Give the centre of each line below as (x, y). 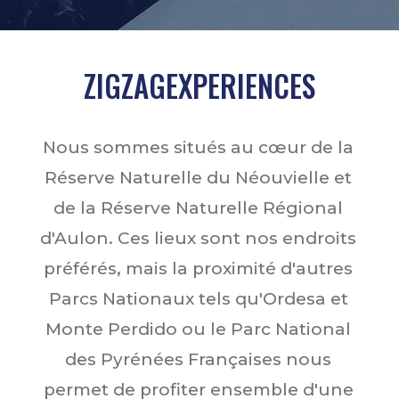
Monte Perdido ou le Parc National (199, 329)
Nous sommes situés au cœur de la (199, 147)
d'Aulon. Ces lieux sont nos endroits (199, 238)
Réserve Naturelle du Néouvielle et (199, 178)
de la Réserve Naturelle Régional (199, 208)
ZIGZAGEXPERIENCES (199, 86)
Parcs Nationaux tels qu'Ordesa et (198, 299)
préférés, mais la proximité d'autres (199, 269)
